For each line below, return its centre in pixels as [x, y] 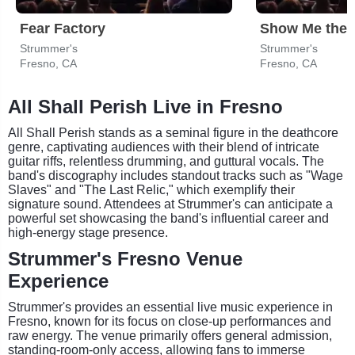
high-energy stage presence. [88, 232]
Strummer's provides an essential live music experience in [170, 307]
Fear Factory [63, 28]
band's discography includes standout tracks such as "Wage [176, 175]
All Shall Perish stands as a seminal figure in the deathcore [173, 132]
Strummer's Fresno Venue [125, 258]
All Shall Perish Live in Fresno [145, 106]
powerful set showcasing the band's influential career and [168, 218]
